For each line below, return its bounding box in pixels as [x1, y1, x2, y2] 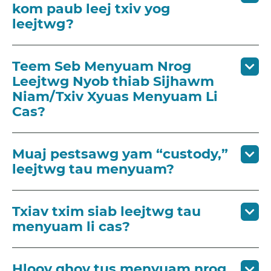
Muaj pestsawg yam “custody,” [12, 145, 228, 162]
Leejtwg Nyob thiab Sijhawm [12, 73, 214, 90]
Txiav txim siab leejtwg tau [12, 203, 201, 220]
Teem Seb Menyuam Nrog [12, 57, 191, 74]
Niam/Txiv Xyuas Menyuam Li [12, 88, 218, 105]
